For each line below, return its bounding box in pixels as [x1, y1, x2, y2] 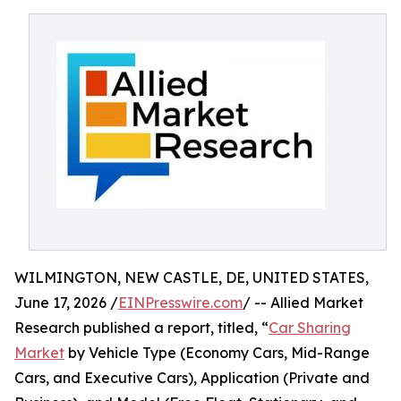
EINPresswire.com [118, 294, 243, 311]
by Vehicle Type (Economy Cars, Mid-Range [64, 344, 370, 362]
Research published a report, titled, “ [14, 319, 269, 337]
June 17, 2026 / [14, 294, 118, 311]
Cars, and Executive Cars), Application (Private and [14, 369, 370, 387]
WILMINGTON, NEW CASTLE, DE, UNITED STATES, [14, 269, 369, 286]
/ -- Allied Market [243, 294, 363, 311]
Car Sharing [269, 319, 351, 337]
